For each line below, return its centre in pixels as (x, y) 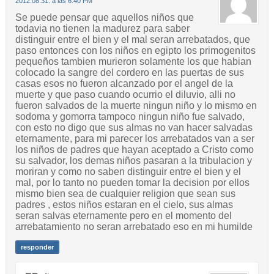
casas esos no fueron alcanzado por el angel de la (124, 84)
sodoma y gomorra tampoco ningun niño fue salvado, (130, 117)
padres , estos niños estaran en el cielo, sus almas (124, 205)
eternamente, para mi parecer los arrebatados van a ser (135, 139)
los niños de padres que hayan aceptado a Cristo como (134, 150)
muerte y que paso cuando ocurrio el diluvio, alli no (125, 95)
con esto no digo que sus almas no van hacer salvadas (134, 128)
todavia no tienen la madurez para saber (102, 29)
